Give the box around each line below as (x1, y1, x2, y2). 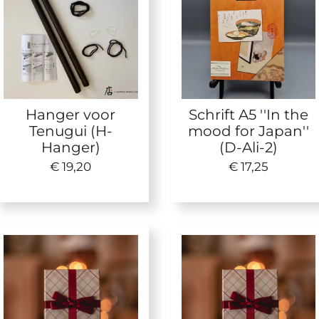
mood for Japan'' (187, 122, 309, 140)
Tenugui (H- (28, 122, 113, 140)
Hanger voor (26, 105, 116, 124)
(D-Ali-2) (219, 138, 278, 157)
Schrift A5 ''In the (188, 105, 308, 124)
